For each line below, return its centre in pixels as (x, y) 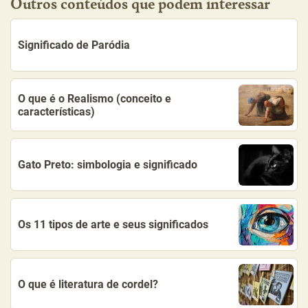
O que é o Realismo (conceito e (95, 98)
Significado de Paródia (74, 45)
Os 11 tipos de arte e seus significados (113, 224)
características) (56, 111)
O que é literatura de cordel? (88, 284)
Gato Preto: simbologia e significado (108, 165)
